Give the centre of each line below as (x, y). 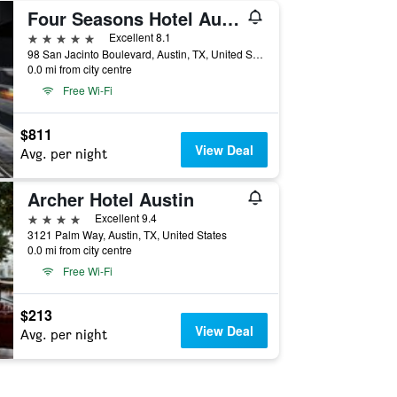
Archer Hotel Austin (110, 199)
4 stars (47, 218)
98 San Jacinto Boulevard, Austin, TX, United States (257, 54)
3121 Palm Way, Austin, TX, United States (127, 234)
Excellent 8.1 (140, 37)
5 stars (47, 37)
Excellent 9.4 (125, 218)
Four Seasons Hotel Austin (230, 18)
